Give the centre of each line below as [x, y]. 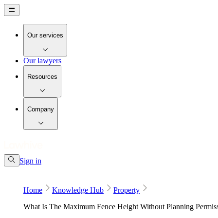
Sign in [30, 161]
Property [127, 190]
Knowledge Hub [78, 190]
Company [41, 109]
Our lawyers [42, 60]
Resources [42, 76]
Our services [45, 36]
